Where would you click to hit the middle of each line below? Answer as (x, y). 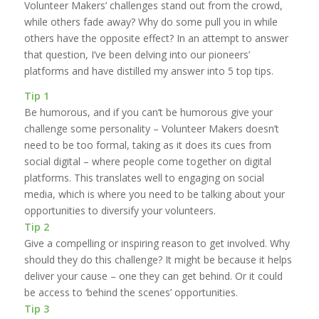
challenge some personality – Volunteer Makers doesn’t (151, 128)
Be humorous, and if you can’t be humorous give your (148, 112)
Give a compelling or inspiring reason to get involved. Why (157, 243)
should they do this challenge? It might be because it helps (158, 259)
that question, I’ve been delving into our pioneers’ (137, 54)
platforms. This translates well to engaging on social (144, 177)
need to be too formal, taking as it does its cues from (147, 145)
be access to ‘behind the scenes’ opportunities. (131, 292)
